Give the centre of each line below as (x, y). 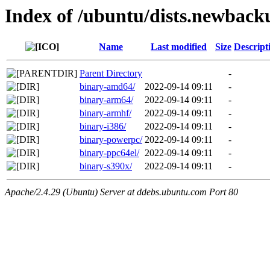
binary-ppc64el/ (109, 153)
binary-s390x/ (106, 166)
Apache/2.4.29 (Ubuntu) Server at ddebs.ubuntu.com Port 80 (121, 192)
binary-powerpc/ (111, 140)
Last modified (179, 47)
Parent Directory (111, 74)
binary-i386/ (103, 127)
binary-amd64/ (107, 87)
